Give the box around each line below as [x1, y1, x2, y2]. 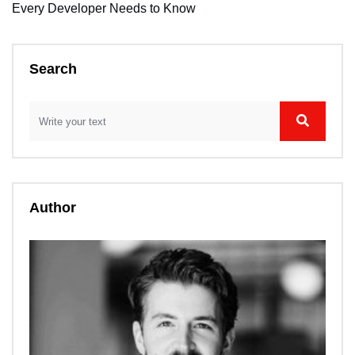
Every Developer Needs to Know [12, 2, 196, 16]
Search [29, 61, 77, 78]
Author [29, 200, 76, 216]
